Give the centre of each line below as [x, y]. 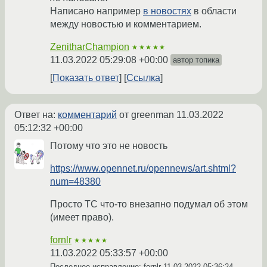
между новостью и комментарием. [126, 24]
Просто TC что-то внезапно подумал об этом [149, 204]
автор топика [196, 60]
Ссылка [143, 78]
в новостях [167, 11]
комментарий [87, 115]
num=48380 [75, 182]
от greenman [147, 115]
